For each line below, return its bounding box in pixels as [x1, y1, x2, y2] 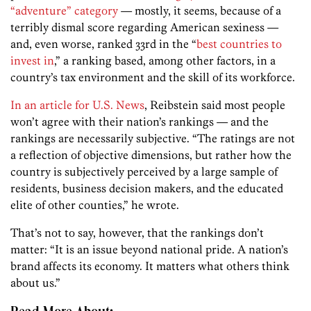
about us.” [10, 276, 60, 290]
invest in [10, 53, 54, 68]
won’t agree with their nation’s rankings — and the [10, 115, 269, 129]
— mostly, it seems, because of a [118, 3, 281, 18]
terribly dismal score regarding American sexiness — [10, 20, 278, 35]
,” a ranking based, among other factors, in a [54, 53, 276, 68]
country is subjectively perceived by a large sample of [10, 165, 278, 179]
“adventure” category [10, 3, 118, 18]
